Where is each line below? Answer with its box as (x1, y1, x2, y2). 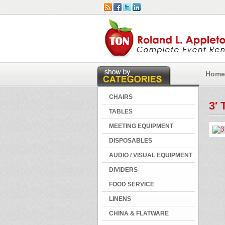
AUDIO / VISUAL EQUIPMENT (109, 152, 192, 159)
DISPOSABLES (109, 137, 152, 144)
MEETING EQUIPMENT (109, 123, 173, 130)
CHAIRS (109, 93, 133, 100)
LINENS (109, 195, 131, 202)
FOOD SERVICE (109, 181, 154, 188)
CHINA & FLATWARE (109, 210, 169, 217)
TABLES (109, 108, 133, 115)
